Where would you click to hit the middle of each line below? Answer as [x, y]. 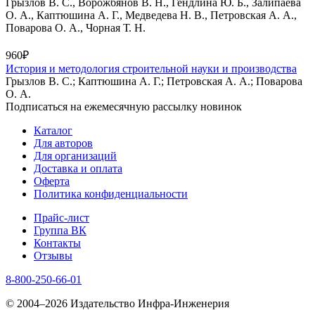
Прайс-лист [62, 217]
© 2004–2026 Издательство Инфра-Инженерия [117, 303]
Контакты [57, 243]
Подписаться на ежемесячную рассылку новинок [124, 106]
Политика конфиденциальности [111, 193]
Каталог [53, 130]
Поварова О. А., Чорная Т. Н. [76, 27]
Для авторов [63, 143]
